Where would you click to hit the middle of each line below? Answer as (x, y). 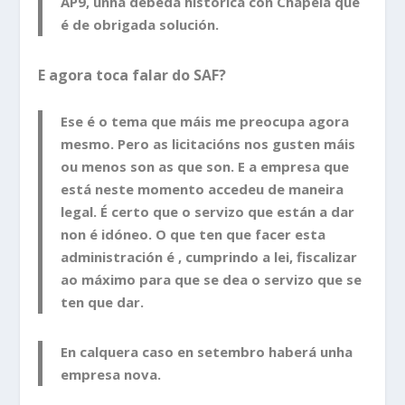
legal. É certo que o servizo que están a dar (208, 212)
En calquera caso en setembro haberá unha (207, 352)
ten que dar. (103, 302)
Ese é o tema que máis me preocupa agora (205, 122)
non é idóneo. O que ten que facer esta (193, 235)
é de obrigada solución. (140, 24)
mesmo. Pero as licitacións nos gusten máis (208, 144)
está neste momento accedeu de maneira (202, 189)
